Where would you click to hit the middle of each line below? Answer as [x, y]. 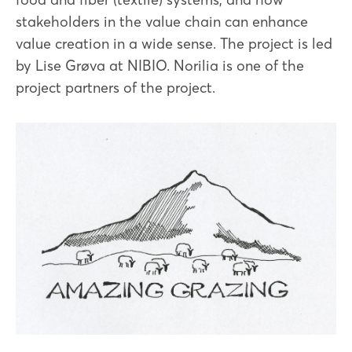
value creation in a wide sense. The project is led [174, 44]
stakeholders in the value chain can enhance [162, 22]
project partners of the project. [115, 88]
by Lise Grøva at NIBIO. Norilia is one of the [160, 66]
